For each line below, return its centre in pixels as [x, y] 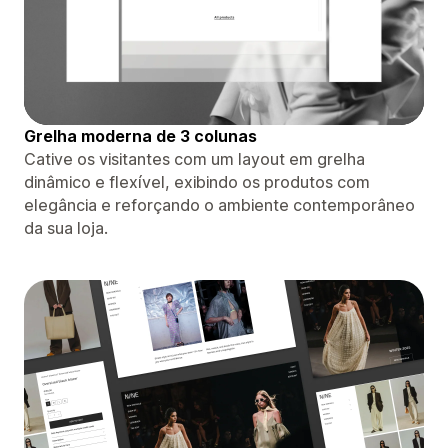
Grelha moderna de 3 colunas [140, 135]
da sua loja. [66, 227]
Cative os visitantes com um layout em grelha [194, 158]
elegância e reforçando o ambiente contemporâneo [219, 204]
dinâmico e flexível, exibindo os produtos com [197, 181]
